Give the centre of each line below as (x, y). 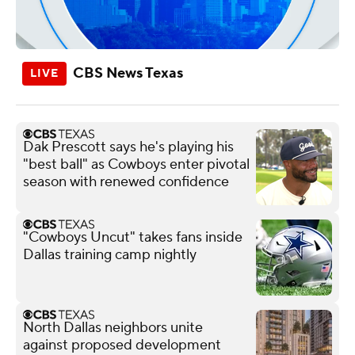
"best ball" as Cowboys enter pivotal (136, 164)
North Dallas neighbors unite (113, 327)
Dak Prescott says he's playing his (128, 147)
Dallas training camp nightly (110, 254)
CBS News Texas (128, 73)
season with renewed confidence (126, 181)
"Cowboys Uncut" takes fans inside (133, 237)
